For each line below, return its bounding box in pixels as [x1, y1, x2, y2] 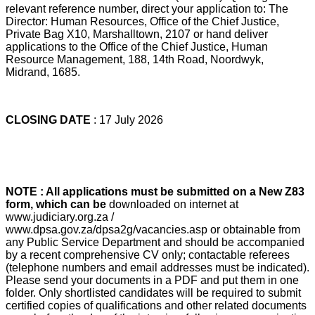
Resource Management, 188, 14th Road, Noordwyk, [6, 53, 264, 65]
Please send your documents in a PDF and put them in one [6, 274, 299, 286]
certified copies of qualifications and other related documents [6, 299, 307, 311]
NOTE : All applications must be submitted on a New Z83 [6, 185, 304, 198]
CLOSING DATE [6, 113, 94, 126]
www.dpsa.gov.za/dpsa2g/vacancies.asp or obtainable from [6, 223, 300, 236]
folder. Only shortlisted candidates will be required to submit [6, 286, 301, 299]
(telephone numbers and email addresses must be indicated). [6, 261, 309, 274]
